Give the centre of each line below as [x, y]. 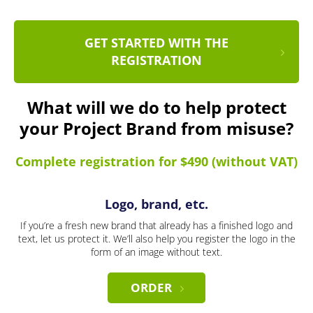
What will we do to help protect [156, 108]
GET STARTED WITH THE [156, 43]
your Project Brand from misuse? [156, 129]
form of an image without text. [156, 252]
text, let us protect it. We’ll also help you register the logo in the [156, 239]
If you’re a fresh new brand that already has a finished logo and [156, 226]
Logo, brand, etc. [156, 204]
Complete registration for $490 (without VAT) [156, 162]
